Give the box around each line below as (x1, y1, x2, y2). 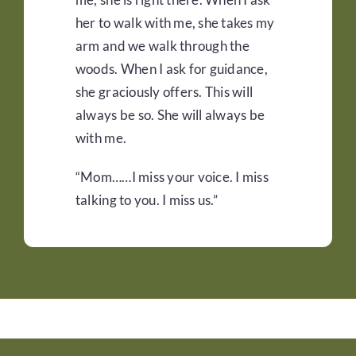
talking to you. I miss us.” (75, 192, 218, 209)
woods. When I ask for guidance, (75, 60, 268, 78)
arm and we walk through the (75, 37, 250, 55)
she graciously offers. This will (75, 83, 253, 101)
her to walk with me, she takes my (75, 14, 275, 32)
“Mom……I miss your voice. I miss (75, 168, 269, 186)
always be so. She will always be (75, 106, 265, 124)
